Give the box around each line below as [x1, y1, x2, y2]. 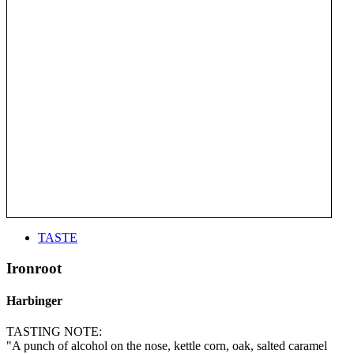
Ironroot [6, 259, 62, 277]
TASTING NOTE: [6, 325, 102, 339]
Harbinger [6, 293, 62, 307]
